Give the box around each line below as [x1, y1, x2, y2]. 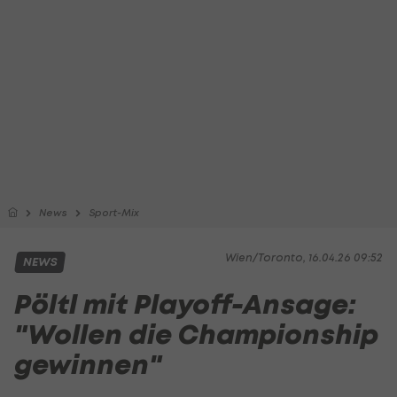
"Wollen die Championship [14, 316, 378, 353]
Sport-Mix [89, 206, 139, 219]
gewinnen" [14, 346, 162, 383]
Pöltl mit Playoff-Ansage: [14, 286, 356, 323]
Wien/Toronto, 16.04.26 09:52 [225, 251, 383, 264]
